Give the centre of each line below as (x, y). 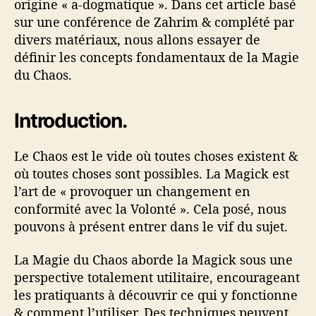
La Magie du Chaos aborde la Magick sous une (153, 260)
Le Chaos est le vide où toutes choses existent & (156, 156)
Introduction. (71, 120)
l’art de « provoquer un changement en (132, 191)
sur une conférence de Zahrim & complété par (154, 22)
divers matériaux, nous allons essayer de (137, 39)
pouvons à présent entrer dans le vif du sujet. (151, 226)
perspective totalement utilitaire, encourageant (157, 278)
